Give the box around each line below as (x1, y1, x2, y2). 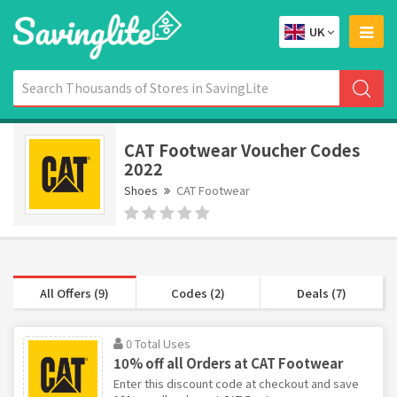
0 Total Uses (126, 334, 191, 352)
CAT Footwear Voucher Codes (124, 137, 360, 161)
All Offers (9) (40, 284, 110, 301)
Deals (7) (296, 284, 346, 301)
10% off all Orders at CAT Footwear (113, 353, 343, 372)
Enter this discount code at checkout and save (113, 374, 359, 392)
